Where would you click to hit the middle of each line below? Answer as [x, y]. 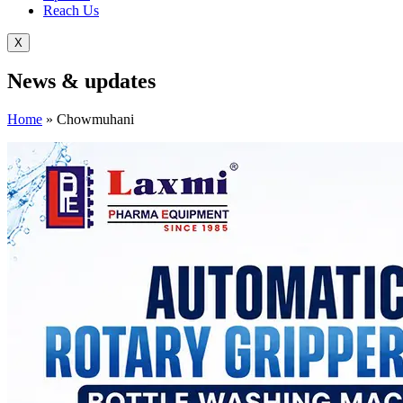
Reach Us [71, 10]
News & [46, 81]
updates [120, 81]
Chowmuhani [95, 120]
